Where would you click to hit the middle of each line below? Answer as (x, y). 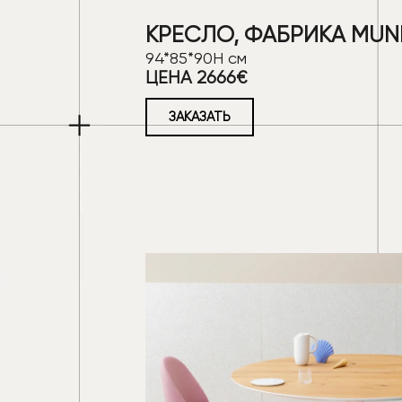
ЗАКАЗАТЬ (200, 116)
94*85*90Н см (196, 57)
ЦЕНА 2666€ (196, 77)
